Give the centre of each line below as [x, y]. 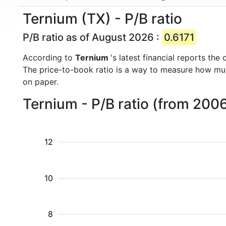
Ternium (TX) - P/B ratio [102, 19]
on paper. [41, 82]
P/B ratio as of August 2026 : [92, 37]
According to [49, 58]
